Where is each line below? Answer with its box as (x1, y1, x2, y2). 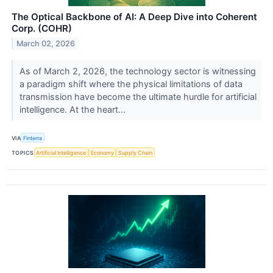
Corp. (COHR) (12, 22, 72, 34)
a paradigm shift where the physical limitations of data (19, 78, 243, 89)
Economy (90, 149, 114, 156)
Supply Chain (118, 149, 153, 156)
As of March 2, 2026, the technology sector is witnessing (19, 65, 256, 76)
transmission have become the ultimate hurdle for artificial (19, 91, 257, 102)
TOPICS (12, 149, 34, 156)
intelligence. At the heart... (19, 104, 128, 115)
